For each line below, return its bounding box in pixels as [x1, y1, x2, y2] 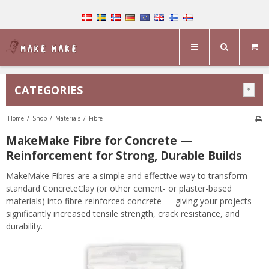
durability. [6, 220, 43, 232]
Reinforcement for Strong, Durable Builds [6, 147, 242, 163]
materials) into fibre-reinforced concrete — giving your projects [6, 195, 252, 207]
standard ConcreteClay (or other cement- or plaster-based [6, 183, 232, 194]
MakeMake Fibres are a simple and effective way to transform [6, 170, 247, 181]
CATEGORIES [14, 83, 83, 97]
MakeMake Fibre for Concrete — [6, 132, 192, 148]
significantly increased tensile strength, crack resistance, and [6, 208, 240, 219]
